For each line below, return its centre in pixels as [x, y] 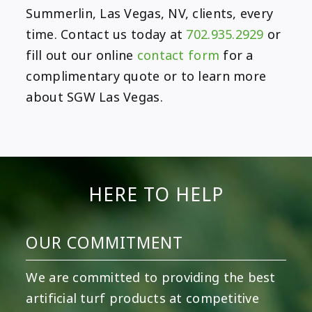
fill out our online [81, 56]
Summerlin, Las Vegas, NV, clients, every [150, 14]
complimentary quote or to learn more [146, 77]
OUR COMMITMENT [105, 243]
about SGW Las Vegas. [94, 98]
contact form [178, 56]
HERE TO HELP [156, 195]
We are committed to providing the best [151, 278]
